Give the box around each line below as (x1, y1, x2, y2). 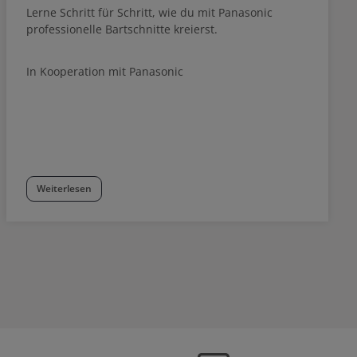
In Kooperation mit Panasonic (26, 63, 183, 79)
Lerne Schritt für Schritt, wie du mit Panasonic (26, 4, 273, 20)
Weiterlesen (37, 181, 92, 195)
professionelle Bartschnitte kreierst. (26, 21, 218, 37)
